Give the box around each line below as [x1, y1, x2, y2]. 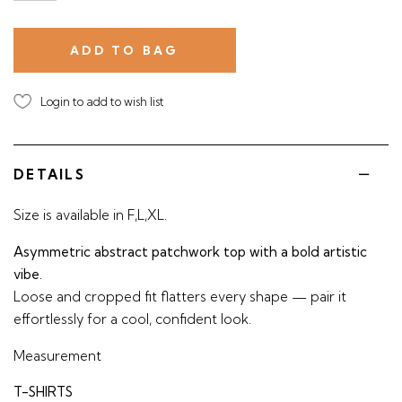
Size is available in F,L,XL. [13, 206, 167, 223]
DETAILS [13, 166, 85, 183]
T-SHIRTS [13, 383, 73, 400]
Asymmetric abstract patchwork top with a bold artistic [13, 243, 367, 260]
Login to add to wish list [40, 94, 164, 109]
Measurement [13, 347, 101, 364]
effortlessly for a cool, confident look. [13, 310, 251, 328]
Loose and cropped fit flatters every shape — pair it [13, 288, 346, 305]
